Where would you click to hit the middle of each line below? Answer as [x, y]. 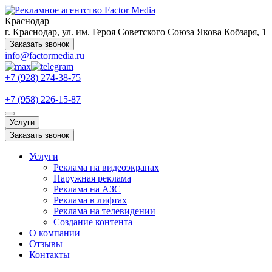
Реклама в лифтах [90, 200]
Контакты [49, 255]
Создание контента [93, 222]
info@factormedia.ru [45, 56]
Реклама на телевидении [104, 211]
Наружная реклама [92, 178]
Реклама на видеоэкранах [106, 167]
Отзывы [46, 244]
